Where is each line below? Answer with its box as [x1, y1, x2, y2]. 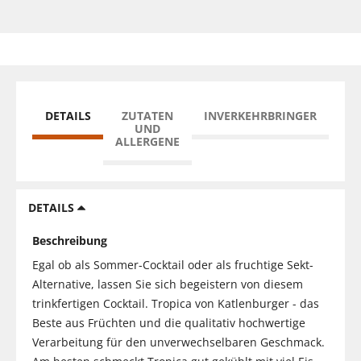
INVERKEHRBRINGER [204, 107, 317, 123]
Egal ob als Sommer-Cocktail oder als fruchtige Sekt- [32, 256, 313, 272]
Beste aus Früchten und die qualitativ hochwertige [32, 314, 305, 330]
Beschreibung [32, 232, 107, 248]
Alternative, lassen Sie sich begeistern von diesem [32, 276, 303, 292]
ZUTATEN [122, 107, 173, 123]
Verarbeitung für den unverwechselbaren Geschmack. [32, 334, 325, 350]
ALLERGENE [115, 133, 180, 149]
